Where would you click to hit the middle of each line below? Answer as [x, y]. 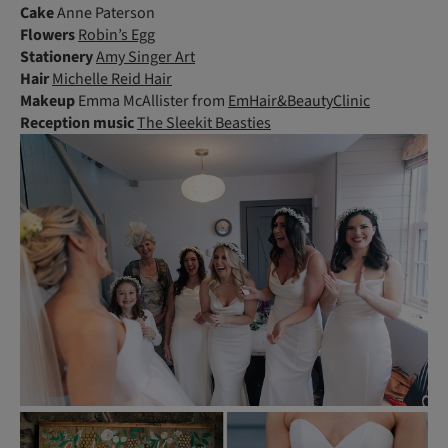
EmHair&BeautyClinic [299, 100]
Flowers [47, 34]
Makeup [47, 100]
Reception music [77, 122]
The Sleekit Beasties [204, 122]
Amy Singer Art [145, 56]
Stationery [56, 56]
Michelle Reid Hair [112, 78]
